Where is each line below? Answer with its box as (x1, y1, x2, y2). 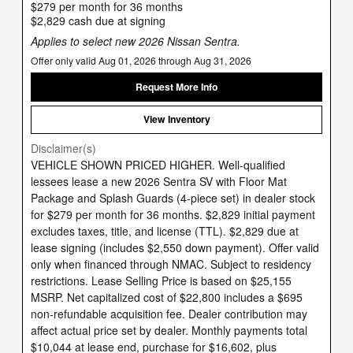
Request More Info (136, 80, 217, 94)
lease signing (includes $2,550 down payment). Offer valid (31, 239, 319, 255)
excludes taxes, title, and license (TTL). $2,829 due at (31, 222, 299, 239)
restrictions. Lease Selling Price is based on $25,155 (31, 272, 292, 288)
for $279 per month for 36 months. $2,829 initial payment (31, 206, 315, 222)
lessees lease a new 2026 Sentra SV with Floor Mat (31, 173, 287, 189)
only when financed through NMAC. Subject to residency (31, 255, 311, 272)
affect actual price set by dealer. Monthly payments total (31, 321, 307, 338)
